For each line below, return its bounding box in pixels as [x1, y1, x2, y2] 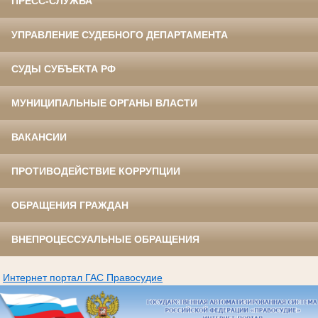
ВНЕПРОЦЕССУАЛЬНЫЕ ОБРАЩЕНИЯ [11, 234, 199, 246]
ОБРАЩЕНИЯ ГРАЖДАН [11, 199, 128, 212]
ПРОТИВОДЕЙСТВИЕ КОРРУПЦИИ [11, 165, 180, 177]
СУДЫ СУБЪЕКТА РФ [11, 63, 116, 75]
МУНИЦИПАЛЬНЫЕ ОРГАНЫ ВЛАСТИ [11, 97, 197, 109]
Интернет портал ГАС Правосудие [3, 272, 163, 284]
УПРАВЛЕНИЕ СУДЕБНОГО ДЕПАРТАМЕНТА [11, 29, 228, 41]
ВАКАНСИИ [11, 131, 67, 143]
